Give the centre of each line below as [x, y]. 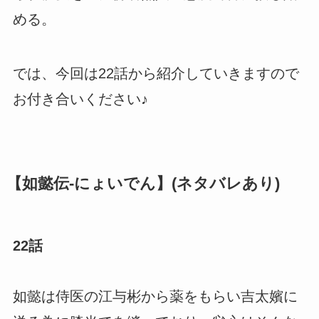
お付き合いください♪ [80, 99]
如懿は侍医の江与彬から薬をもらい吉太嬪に [155, 297]
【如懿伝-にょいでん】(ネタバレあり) [143, 183]
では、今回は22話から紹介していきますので [156, 73]
